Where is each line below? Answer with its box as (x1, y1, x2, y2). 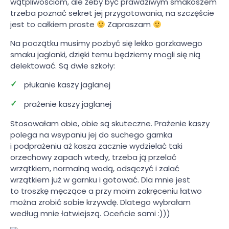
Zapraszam (105, 19, 153, 30)
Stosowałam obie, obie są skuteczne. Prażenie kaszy (10, 118, 210, 129)
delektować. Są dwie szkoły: (10, 60, 115, 72)
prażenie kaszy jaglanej (24, 99, 111, 110)
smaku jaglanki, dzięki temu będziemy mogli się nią (10, 49, 200, 60)
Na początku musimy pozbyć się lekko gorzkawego (10, 38, 202, 49)
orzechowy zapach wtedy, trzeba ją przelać (10, 152, 176, 163)
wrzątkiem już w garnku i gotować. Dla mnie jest (10, 174, 190, 186)
